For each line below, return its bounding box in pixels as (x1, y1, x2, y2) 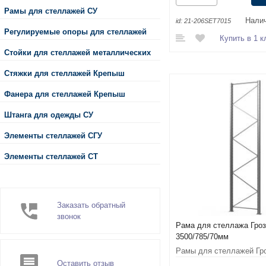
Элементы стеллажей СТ (4, 151, 98, 161)
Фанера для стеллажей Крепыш (4, 89, 125, 99)
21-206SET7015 (184, 17, 231, 24)
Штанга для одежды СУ (4, 110, 93, 119)
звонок (57, 212, 81, 221)
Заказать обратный (57, 201, 125, 210)
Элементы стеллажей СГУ (4, 131, 102, 140)
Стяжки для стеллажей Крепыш (4, 68, 125, 78)
